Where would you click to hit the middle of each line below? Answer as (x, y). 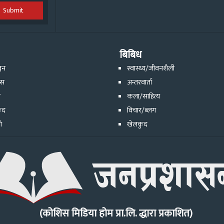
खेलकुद (137, 124)
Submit (13, 10)
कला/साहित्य (143, 96)
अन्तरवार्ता (139, 82)
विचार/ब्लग (141, 110)
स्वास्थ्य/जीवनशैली (151, 68)
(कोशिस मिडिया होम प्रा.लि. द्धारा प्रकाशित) (116, 213)
